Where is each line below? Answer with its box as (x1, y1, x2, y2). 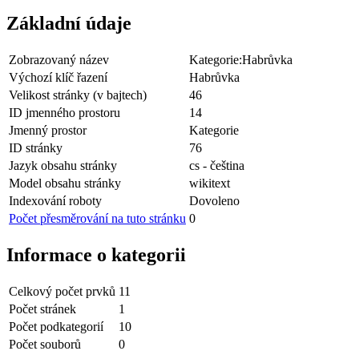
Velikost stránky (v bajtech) (9, 87, 147, 102)
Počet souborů (9, 337, 81, 351)
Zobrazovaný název (9, 52, 109, 67)
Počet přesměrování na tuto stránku (9, 211, 186, 225)
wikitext (189, 175, 230, 190)
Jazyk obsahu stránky (9, 158, 117, 172)
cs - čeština (189, 158, 244, 172)
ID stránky (9, 140, 63, 155)
